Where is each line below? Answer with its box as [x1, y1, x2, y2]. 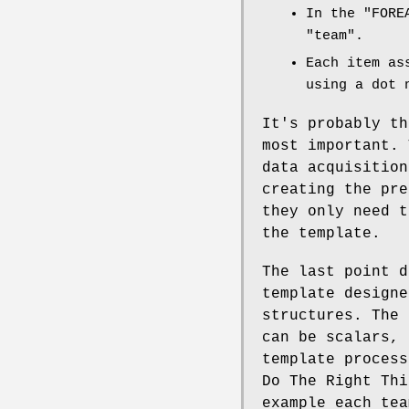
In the [306, 5, 363, 22]
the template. [262, 225, 381, 242]
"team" [306, 27, 355, 44]
